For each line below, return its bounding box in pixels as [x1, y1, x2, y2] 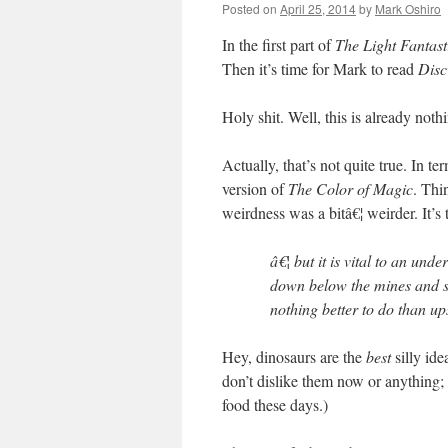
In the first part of [222, 34, 335, 55]
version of [222, 178, 288, 199]
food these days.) [222, 394, 328, 415]
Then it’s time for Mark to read [222, 58, 418, 79]
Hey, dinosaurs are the [222, 346, 366, 367]
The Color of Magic [288, 178, 413, 199]
